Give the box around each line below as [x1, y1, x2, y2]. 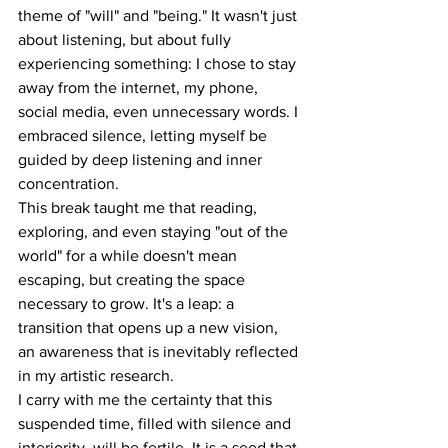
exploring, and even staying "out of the [18, 223, 292, 240]
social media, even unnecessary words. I [18, 103, 302, 120]
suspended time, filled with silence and [18, 415, 295, 432]
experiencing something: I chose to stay [18, 55, 300, 72]
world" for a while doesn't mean [18, 247, 241, 264]
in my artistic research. [18, 367, 174, 384]
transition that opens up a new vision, [18, 319, 282, 336]
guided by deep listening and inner [18, 151, 266, 168]
